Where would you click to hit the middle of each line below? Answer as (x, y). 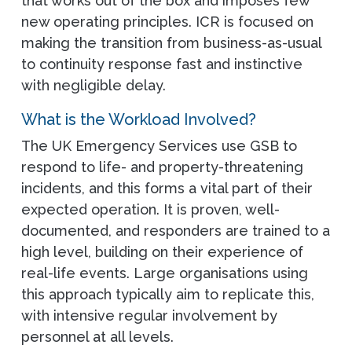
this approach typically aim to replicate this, (167, 295)
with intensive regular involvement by (149, 316)
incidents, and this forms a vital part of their (167, 189)
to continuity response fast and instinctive (161, 64)
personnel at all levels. (97, 337)
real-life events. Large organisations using (164, 273)
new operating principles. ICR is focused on (167, 22)
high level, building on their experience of (162, 252)
